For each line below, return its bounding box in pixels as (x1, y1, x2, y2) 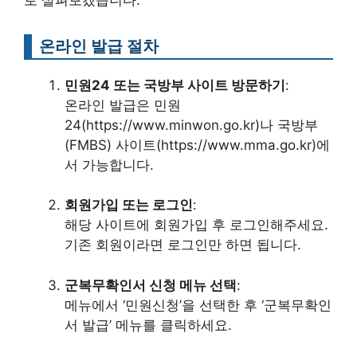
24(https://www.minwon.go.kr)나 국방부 (65, 116, 318, 133)
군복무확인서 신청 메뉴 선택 (65, 277, 237, 293)
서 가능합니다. (65, 156, 154, 173)
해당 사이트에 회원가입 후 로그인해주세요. (65, 217, 328, 233)
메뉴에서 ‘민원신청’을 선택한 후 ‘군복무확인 (65, 296, 331, 313)
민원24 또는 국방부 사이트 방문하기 (65, 76, 285, 93)
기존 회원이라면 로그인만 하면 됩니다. (65, 237, 301, 253)
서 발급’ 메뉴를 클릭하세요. (65, 316, 232, 333)
